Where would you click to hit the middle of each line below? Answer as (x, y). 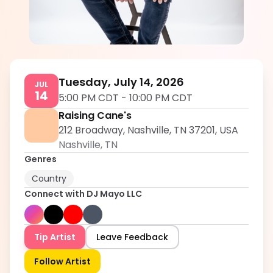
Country (49, 179)
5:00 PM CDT (89, 98)
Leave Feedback (132, 237)
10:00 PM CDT (161, 98)
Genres (41, 159)
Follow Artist (62, 261)
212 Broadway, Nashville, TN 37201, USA (148, 130)
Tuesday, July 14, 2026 (121, 82)
